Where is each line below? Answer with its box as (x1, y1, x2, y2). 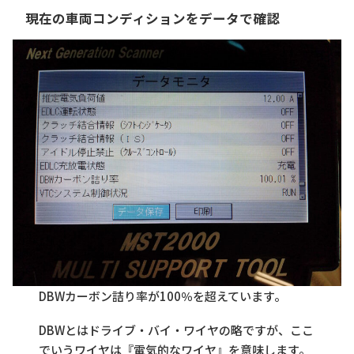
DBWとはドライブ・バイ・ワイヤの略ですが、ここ (39, 322, 314, 339)
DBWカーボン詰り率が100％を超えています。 (39, 288, 287, 305)
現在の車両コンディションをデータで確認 (25, 8, 280, 28)
